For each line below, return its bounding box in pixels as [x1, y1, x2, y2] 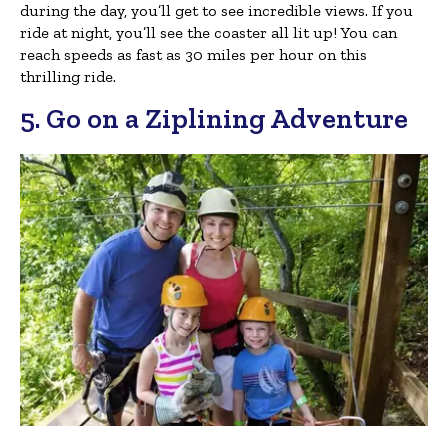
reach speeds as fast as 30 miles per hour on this [20, 44, 367, 64]
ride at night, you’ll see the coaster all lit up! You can [20, 22, 397, 42]
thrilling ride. [20, 66, 116, 86]
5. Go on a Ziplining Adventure [20, 101, 408, 135]
